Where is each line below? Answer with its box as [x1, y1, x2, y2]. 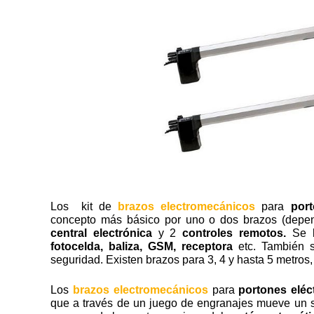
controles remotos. [182, 226, 292, 239]
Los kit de [50, 200, 118, 212]
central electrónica [50, 226, 152, 239]
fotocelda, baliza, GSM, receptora [50, 240, 233, 252]
